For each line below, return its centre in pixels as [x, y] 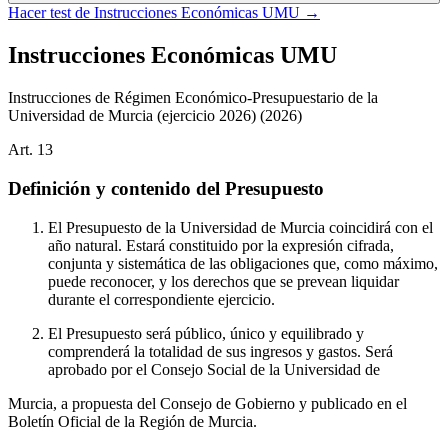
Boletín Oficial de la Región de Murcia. [132, 421]
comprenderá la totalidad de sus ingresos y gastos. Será [220, 351]
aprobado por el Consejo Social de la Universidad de [214, 369]
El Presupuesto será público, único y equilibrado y [206, 333]
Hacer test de [51, 13]
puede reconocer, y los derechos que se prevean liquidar [223, 281]
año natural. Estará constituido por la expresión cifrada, [221, 245]
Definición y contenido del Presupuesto [166, 188]
